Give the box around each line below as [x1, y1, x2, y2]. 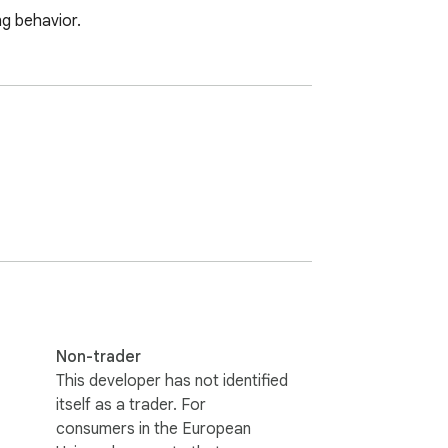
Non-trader [56, 346, 141, 367]
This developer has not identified [56, 370, 288, 391]
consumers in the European [56, 418, 251, 439]
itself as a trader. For [56, 394, 206, 415]
